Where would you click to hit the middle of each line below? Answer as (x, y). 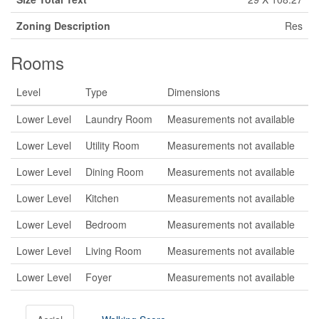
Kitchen (102, 198)
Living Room (114, 251)
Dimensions (194, 92)
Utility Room (113, 145)
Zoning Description (63, 26)
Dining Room (115, 172)
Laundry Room (119, 119)
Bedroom (106, 224)
